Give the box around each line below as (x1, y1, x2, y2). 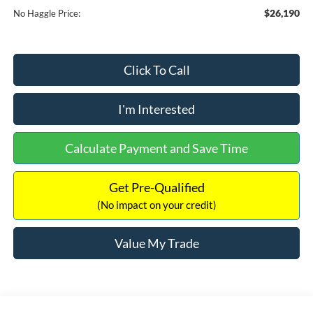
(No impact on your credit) (96, 198, 217, 212)
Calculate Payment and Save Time (65, 140, 248, 156)
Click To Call (123, 62, 190, 78)
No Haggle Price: (13, 8, 80, 20)
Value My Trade (114, 235, 199, 252)
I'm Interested (118, 101, 195, 117)
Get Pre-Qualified (108, 180, 205, 196)
